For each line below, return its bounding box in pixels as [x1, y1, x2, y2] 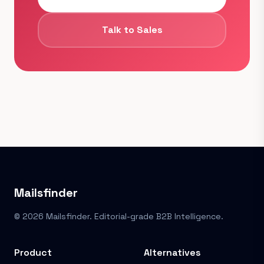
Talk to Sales [101, 24, 163, 36]
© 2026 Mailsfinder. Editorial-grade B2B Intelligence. [14, 211, 223, 222]
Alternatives [144, 246, 201, 259]
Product [14, 246, 52, 259]
